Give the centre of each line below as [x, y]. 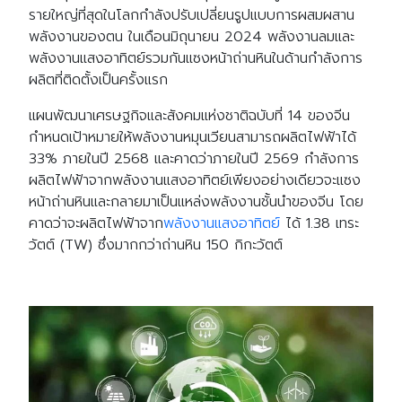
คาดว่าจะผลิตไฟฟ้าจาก [96, 224]
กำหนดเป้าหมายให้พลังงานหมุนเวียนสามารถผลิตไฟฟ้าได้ [192, 138]
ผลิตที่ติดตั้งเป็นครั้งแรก [98, 80]
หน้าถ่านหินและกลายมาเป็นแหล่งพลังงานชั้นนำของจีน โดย [196, 202]
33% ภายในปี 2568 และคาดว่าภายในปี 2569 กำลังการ [194, 159]
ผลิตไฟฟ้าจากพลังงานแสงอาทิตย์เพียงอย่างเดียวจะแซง [195, 181]
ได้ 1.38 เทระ [319, 224]
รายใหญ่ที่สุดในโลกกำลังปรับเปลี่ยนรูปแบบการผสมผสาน [192, 16]
